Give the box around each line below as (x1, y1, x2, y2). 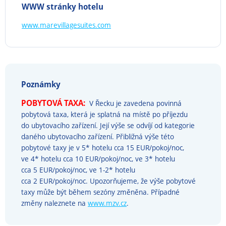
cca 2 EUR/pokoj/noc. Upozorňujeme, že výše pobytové (21, 176, 196, 186)
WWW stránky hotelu (22, 1, 103, 12)
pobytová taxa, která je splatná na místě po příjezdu (21, 109, 188, 119)
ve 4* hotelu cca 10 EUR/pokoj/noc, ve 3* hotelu (21, 154, 175, 163)
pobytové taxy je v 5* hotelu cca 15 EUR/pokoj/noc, (21, 143, 184, 152)
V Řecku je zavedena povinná (89, 98, 182, 108)
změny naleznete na (21, 198, 88, 208)
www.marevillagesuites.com (22, 20, 111, 30)
